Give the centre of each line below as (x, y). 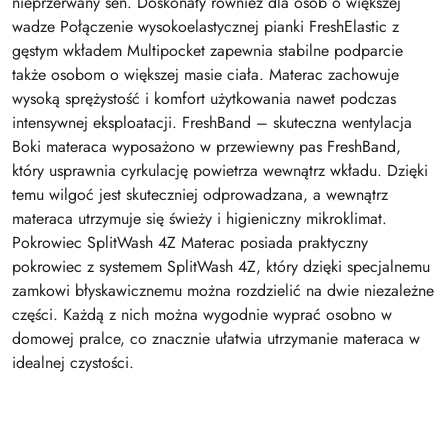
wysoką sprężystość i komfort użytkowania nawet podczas (204, 98)
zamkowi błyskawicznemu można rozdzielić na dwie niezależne (223, 290)
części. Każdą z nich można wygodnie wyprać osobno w (202, 314)
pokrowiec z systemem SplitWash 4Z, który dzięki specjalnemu (221, 266)
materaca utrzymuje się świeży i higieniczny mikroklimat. (199, 218)
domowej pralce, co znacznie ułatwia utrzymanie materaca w (216, 338)
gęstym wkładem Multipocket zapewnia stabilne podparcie (207, 50)
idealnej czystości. (73, 362)
